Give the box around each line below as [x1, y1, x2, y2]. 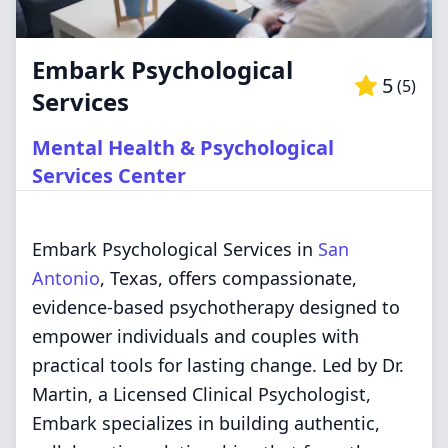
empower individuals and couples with [32, 324, 359, 348]
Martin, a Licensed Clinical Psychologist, [32, 382, 371, 406]
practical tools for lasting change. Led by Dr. [32, 353, 404, 377]
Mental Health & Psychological [32, 134, 334, 161]
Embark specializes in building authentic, [32, 411, 380, 435]
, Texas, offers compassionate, [100, 266, 357, 290]
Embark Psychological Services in [32, 237, 318, 261]
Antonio [32, 266, 100, 290]
